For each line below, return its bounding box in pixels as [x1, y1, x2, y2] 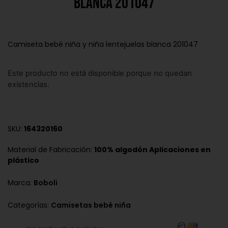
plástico [8, 155, 39, 166]
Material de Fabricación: [8, 145, 94, 155]
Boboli [34, 178, 58, 188]
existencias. [8, 79, 49, 89]
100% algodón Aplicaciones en [94, 145, 211, 155]
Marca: [8, 178, 34, 188]
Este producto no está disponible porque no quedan [8, 68, 192, 78]
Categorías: [8, 200, 51, 211]
